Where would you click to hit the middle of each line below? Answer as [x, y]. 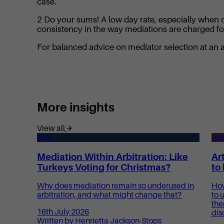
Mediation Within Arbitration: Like [113, 156]
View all [51, 129]
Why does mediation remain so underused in [116, 186]
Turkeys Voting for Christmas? [104, 167]
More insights [76, 107]
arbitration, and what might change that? [109, 195]
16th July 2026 [63, 212]
